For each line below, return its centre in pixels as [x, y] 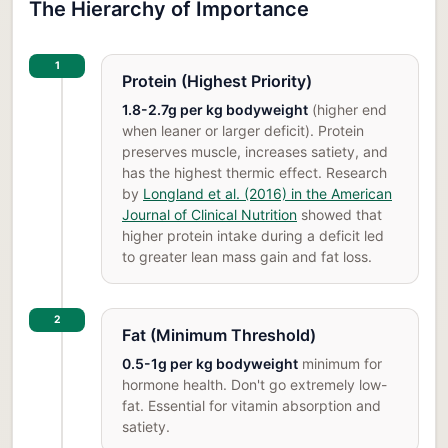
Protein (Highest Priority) [217, 81]
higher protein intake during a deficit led [253, 236]
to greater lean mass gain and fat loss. [247, 257]
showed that [339, 215]
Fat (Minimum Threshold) [219, 335]
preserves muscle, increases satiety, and [255, 152]
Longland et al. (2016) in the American [267, 194]
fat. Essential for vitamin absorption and [251, 406]
